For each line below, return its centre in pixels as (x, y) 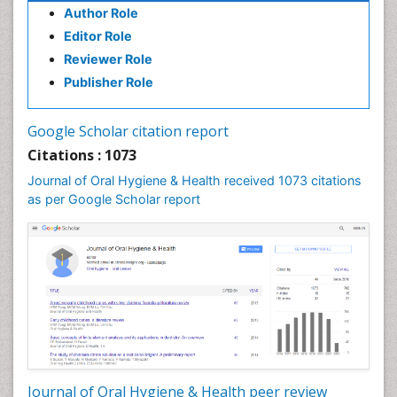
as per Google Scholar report (114, 199)
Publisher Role (109, 82)
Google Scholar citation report (128, 131)
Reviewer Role (108, 59)
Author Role (101, 13)
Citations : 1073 (82, 155)
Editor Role (98, 36)
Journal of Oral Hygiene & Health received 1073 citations (195, 180)
